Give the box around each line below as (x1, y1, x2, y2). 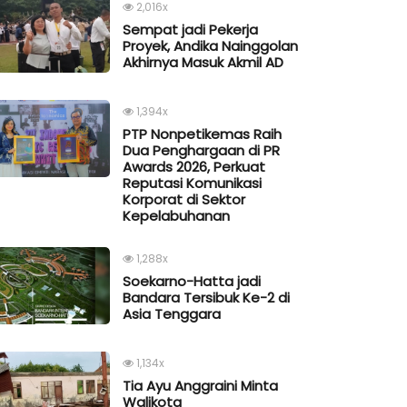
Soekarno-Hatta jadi (123, 272, 261, 292)
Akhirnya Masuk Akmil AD (123, 53, 283, 73)
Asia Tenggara (123, 304, 221, 324)
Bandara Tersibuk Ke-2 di (123, 288, 290, 308)
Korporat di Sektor (123, 190, 245, 210)
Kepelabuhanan (123, 206, 230, 226)
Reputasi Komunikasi (123, 174, 262, 194)
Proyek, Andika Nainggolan (123, 36, 298, 56)
